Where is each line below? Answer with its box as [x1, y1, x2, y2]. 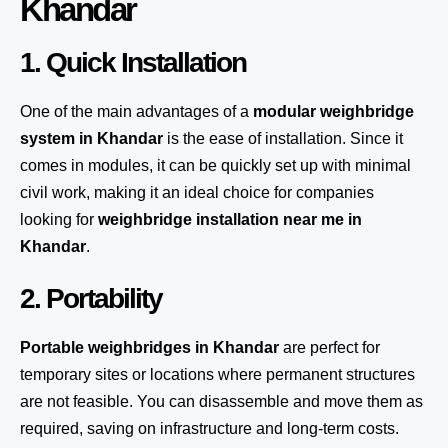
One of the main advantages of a [20, 103, 253, 120]
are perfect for [279, 339, 380, 356]
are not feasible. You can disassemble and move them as [20, 393, 423, 410]
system [20, 130, 75, 147]
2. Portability [20, 283, 162, 314]
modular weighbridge [253, 103, 414, 120]
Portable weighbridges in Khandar [20, 339, 279, 356]
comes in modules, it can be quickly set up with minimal [20, 157, 411, 174]
